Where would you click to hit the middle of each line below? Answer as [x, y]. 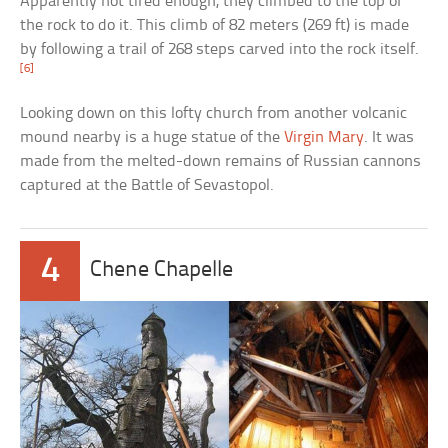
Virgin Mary [324, 137]
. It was [389, 137]
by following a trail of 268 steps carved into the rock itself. [220, 49]
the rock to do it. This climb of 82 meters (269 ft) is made [215, 25]
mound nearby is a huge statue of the [152, 137]
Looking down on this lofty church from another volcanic [214, 113]
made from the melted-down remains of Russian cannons [221, 161]
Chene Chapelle [162, 270]
